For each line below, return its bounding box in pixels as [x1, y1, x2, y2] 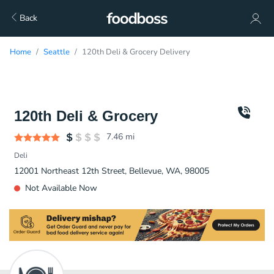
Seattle [43, 46, 70, 57]
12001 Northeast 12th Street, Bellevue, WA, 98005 [14, 165, 209, 177]
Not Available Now [25, 182, 97, 194]
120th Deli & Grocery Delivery [82, 46, 190, 57]
